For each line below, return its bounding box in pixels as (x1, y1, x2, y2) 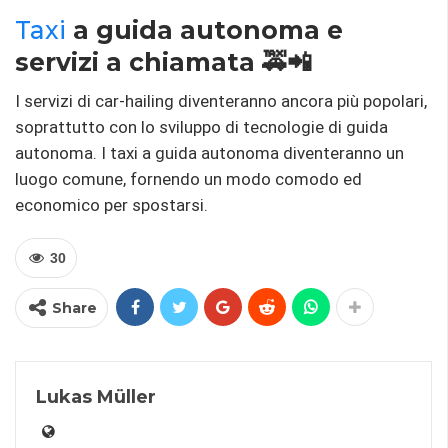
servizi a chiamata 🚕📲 (15, 47, 312, 78)
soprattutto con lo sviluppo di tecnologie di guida (15, 117, 388, 138)
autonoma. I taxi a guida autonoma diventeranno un (15, 143, 404, 164)
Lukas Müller (36, 386, 156, 409)
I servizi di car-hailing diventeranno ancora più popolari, (15, 91, 427, 112)
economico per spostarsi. (15, 195, 208, 216)
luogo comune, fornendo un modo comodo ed (15, 169, 362, 190)
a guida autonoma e (66, 15, 343, 46)
